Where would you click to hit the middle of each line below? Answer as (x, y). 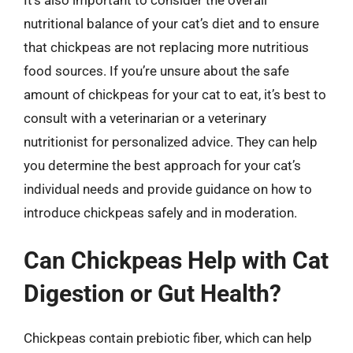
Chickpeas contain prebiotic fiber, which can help (168, 338)
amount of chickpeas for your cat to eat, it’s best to (175, 94)
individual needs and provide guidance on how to (168, 189)
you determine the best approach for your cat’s (162, 165)
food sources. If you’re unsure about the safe (156, 71)
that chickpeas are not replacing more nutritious (166, 47)
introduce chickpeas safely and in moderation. (160, 212)
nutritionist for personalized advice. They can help (171, 141)
